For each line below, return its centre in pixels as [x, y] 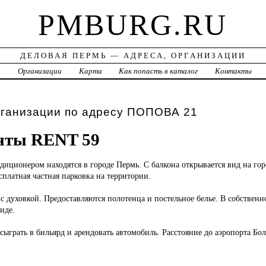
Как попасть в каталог [159, 71]
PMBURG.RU [133, 25]
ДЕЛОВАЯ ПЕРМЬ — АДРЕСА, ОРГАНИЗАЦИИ [133, 56]
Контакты [234, 71]
